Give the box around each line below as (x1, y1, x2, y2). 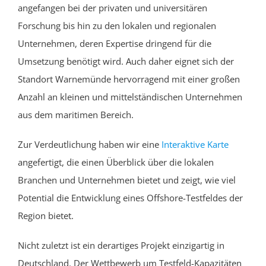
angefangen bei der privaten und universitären (18, 1, 207, 14)
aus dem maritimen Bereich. (18, 108, 134, 121)
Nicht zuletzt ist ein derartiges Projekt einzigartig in (18, 239, 224, 251)
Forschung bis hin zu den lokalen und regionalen (18, 19, 216, 31)
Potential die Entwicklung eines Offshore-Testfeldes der (18, 191, 243, 204)
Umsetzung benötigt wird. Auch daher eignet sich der (18, 55, 234, 67)
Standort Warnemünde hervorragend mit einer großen (18, 72, 240, 85)
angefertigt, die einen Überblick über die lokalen (18, 156, 214, 168)
